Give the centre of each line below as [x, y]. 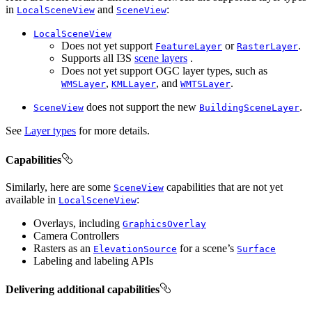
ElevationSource [135, 249]
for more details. [113, 131]
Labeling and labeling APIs [93, 260]
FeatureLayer [189, 47]
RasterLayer [267, 47]
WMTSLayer [205, 84]
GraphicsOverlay [164, 224]
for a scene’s [207, 248]
